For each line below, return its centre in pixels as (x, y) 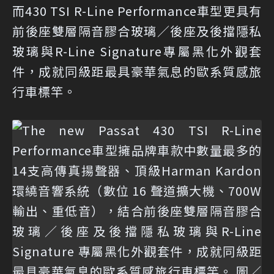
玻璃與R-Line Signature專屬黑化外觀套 (137, 51)
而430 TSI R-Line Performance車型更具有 (137, 11)
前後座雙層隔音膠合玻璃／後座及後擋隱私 (137, 31)
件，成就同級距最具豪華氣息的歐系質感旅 (137, 71)
